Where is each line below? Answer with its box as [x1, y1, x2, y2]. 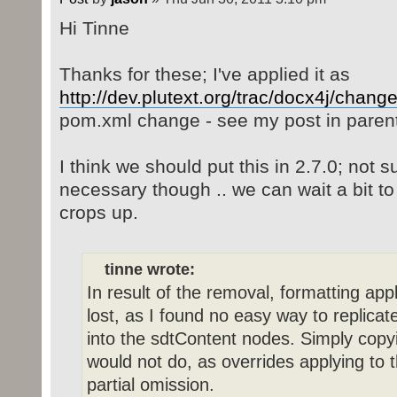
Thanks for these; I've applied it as [58, 64, 350, 85]
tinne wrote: [104, 261, 195, 279]
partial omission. [86, 375, 214, 395]
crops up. [58, 202, 138, 223]
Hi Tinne [58, 18, 129, 39]
